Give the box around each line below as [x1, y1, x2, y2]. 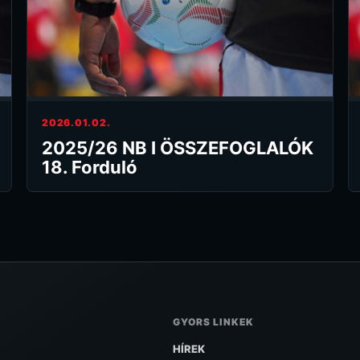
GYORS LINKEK [172, 315, 255, 328]
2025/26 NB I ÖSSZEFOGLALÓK [42, 137, 314, 158]
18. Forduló [42, 156, 138, 178]
